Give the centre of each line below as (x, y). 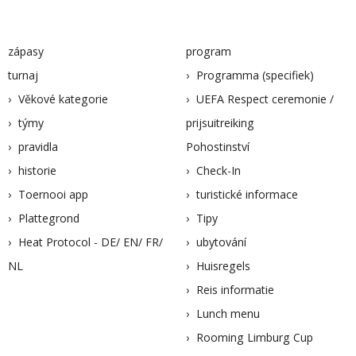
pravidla (38, 147)
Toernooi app (53, 194)
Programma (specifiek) (255, 75)
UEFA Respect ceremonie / (265, 99)
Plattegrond (49, 218)
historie (37, 170)
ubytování (221, 242)
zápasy (26, 51)
